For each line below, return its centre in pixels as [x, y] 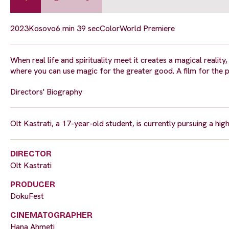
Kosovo [42, 29]
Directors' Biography [46, 92]
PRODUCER [33, 185]
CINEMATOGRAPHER [51, 215]
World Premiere [147, 29]
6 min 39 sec [78, 29]
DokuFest [27, 196]
